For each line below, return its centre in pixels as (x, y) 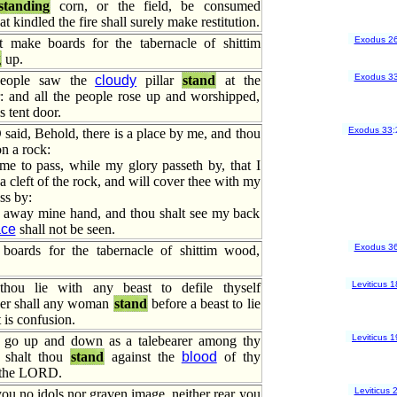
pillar (160, 80)
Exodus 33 (370, 130)
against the (143, 357)
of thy (238, 357)
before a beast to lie (204, 304)
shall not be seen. (65, 229)
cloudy (116, 80)
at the (238, 80)
